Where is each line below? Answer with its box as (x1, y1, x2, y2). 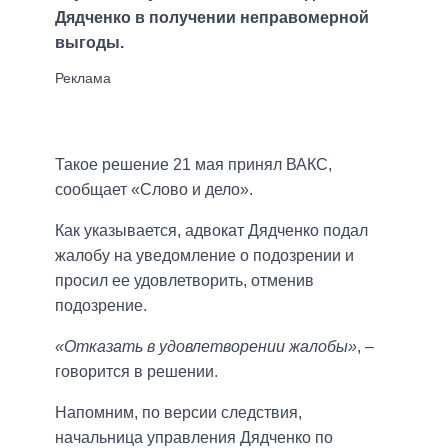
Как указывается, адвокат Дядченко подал (55, 221, 368, 239)
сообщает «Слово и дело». (55, 180, 253, 198)
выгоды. (55, 33, 124, 51)
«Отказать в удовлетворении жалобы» (55, 337, 357, 355)
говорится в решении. (55, 362, 218, 380)
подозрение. (55, 296, 147, 314)
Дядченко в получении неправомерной (55, 8, 369, 26)
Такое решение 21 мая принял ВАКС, (55, 155, 332, 173)
